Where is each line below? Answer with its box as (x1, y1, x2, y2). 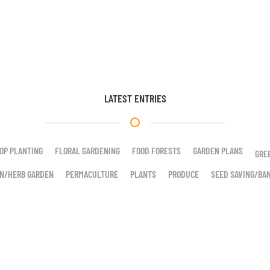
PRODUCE (168, 168, 199, 180)
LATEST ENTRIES (104, 92, 166, 105)
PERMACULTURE (65, 168, 118, 180)
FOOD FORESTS (132, 145, 181, 156)
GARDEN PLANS (193, 145, 243, 156)
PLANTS (130, 168, 156, 180)
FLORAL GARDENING (55, 145, 120, 156)
